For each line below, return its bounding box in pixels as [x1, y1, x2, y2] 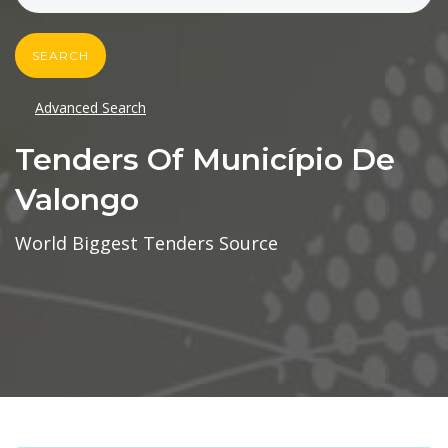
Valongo [15, 181, 139, 219]
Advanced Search [35, 98, 146, 118]
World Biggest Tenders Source [15, 231, 278, 256]
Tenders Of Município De [15, 141, 395, 179]
